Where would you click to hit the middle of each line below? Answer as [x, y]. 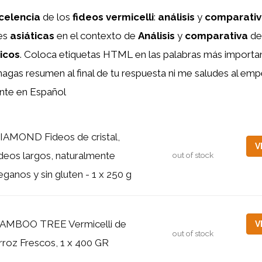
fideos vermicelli [113, 17]
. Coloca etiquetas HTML [77, 54]
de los [56, 17]
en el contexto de [96, 35]
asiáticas [32, 35]
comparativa [216, 35]
